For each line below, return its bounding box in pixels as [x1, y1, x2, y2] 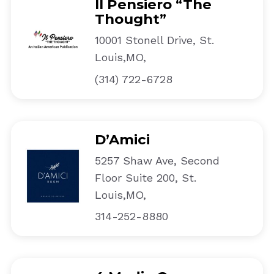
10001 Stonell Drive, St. [94, 34, 214, 47]
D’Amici [94, 130, 150, 148]
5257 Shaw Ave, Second [94, 154, 220, 167]
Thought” [94, 10, 166, 28]
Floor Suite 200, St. [94, 171, 196, 184]
